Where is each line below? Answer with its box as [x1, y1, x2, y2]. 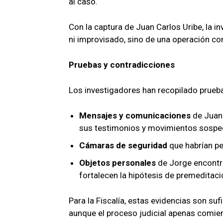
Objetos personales [79, 157, 156, 168]
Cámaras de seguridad [79, 140, 167, 150]
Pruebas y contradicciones [69, 59, 175, 70]
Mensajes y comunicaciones [79, 110, 191, 120]
